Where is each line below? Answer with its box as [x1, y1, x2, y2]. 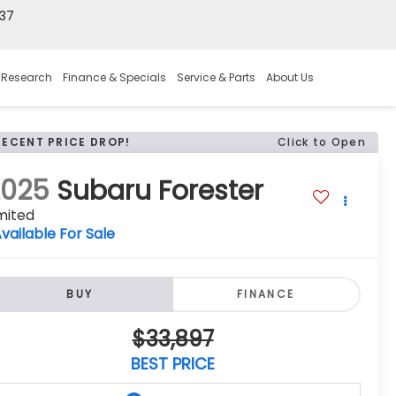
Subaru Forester [57, 172, 264, 210]
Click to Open [278, 134, 366, 149]
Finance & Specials [63, 70, 166, 86]
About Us [266, 70, 314, 86]
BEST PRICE [131, 353, 215, 376]
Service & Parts [177, 70, 255, 86]
